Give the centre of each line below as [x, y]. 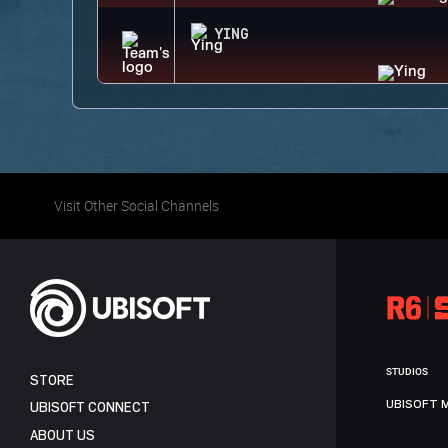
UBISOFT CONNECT [90, 408]
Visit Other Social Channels [136, 205]
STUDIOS [407, 371]
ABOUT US [62, 435]
